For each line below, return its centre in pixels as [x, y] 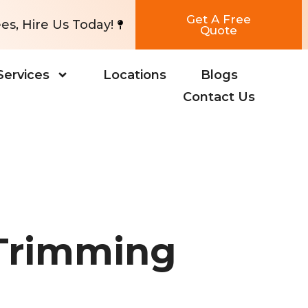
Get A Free [219, 19]
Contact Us [219, 97]
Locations [134, 75]
